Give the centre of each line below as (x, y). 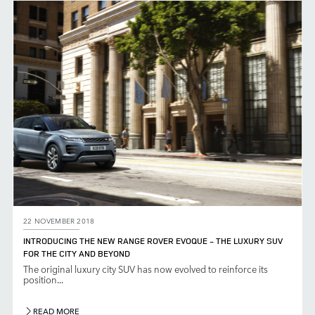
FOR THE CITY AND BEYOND (77, 254)
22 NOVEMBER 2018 (59, 220)
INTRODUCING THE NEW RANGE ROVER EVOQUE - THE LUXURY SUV (153, 241)
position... (43, 280)
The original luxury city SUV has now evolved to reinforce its (146, 269)
